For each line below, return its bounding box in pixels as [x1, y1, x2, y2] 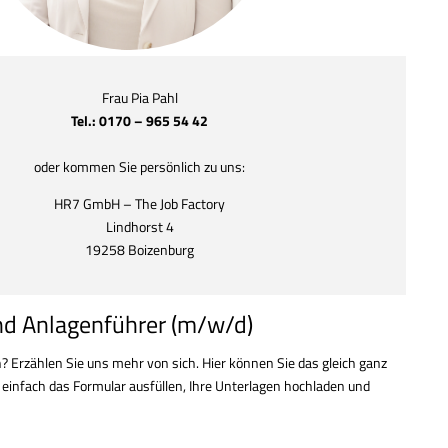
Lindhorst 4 [105, 216, 174, 237]
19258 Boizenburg [85, 239, 195, 260]
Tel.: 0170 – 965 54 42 [71, 110, 209, 131]
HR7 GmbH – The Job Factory [54, 193, 226, 214]
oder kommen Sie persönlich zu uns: [34, 156, 246, 177]
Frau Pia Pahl [101, 87, 178, 108]
